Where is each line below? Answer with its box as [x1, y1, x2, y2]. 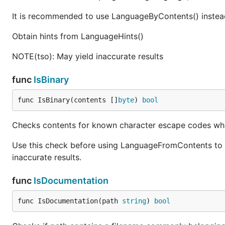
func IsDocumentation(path [18, 197, 122, 205]
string [122, 197, 146, 205]
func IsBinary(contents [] [18, 96, 118, 104]
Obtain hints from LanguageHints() [12, 31, 144, 41]
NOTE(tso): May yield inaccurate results [12, 51, 163, 61]
